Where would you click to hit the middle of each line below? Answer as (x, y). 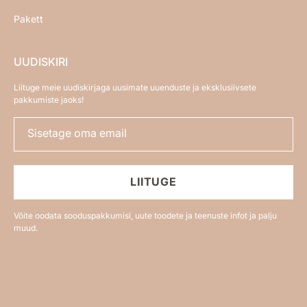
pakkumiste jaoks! (49, 100)
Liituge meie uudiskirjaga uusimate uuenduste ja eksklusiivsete (135, 88)
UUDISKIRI (41, 62)
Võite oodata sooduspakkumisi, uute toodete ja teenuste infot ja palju (145, 216)
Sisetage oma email (77, 133)
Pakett (28, 19)
